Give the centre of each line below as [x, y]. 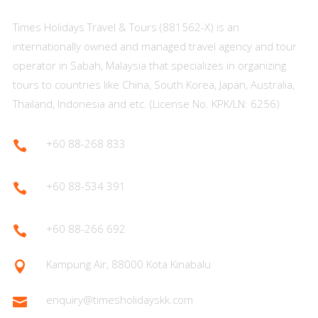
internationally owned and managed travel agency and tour [154, 46]
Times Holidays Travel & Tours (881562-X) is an [126, 27]
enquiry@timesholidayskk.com [120, 300]
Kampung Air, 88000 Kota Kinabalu [128, 264]
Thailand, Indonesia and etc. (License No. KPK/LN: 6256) [146, 104]
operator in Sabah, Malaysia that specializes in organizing [149, 66]
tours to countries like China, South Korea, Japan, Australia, [153, 85]
